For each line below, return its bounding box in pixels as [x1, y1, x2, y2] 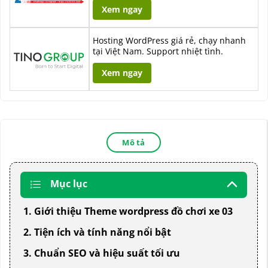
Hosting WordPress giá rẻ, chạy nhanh [93, 34, 246, 46]
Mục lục [50, 176, 87, 190]
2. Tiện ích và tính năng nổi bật [23, 225, 171, 239]
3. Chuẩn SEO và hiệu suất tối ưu [23, 246, 180, 260]
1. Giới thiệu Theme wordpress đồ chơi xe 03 [23, 204, 233, 218]
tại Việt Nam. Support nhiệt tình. [93, 45, 223, 57]
